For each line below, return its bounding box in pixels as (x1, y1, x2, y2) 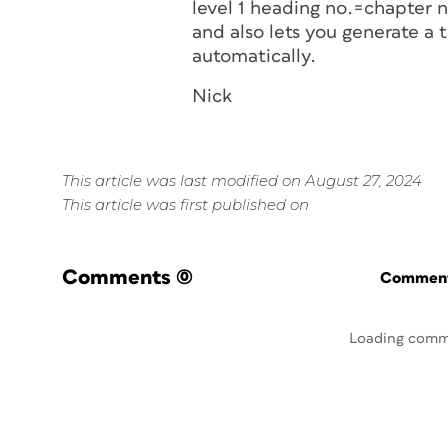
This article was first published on (62, 195, 309, 214)
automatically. (192, 47, 316, 66)
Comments (62, 267, 171, 288)
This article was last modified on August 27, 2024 (62, 171, 422, 190)
